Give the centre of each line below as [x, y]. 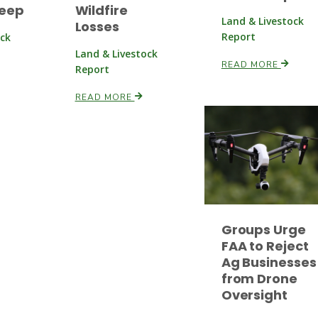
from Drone [259, 279]
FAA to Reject [265, 246]
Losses [97, 26]
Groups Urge [263, 230]
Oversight [254, 295]
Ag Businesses [269, 263]
